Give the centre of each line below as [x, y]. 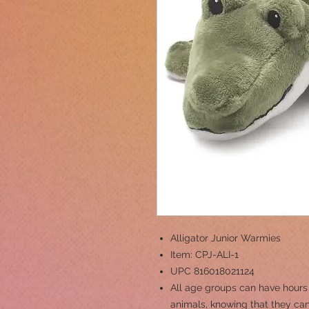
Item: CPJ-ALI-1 [205, 255]
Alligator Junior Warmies [226, 238]
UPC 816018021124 [212, 271]
